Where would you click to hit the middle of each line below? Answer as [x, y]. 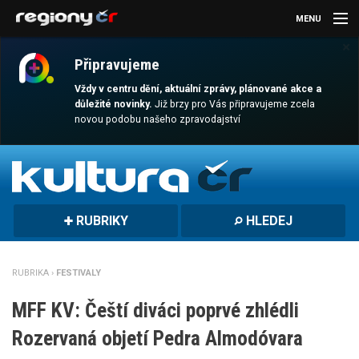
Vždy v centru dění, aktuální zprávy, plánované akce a [198, 89]
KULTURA [28, 89]
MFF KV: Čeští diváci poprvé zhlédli [155, 310]
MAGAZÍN [28, 192]
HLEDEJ [268, 221]
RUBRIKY [100, 221]
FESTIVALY [79, 273]
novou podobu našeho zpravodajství [158, 120]
